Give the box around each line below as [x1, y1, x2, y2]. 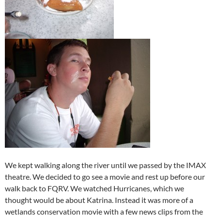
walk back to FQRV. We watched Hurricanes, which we [5, 184, 184, 193]
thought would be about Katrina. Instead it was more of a [5, 195, 193, 204]
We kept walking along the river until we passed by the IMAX [5, 160, 206, 170]
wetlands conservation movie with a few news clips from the [5, 207, 203, 216]
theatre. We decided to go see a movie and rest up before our [5, 172, 205, 181]
